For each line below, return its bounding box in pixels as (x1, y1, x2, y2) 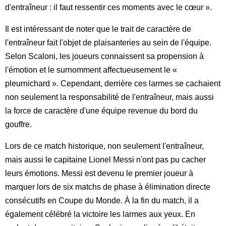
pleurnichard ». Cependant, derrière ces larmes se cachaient (5, 79, 220, 88)
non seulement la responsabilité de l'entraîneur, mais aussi (5, 92, 214, 101)
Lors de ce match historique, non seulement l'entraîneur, (5, 141, 204, 150)
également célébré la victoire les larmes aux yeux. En (5, 209, 195, 218)
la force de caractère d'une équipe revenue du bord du (5, 106, 198, 115)
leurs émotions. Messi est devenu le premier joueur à (5, 168, 193, 178)
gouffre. (5, 120, 32, 129)
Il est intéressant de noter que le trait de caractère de (5, 24, 191, 33)
